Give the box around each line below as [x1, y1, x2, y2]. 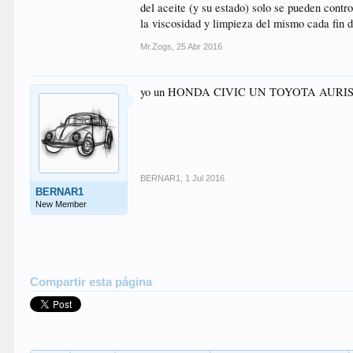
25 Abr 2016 [176, 42, 223, 51]
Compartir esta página [30, 276, 153, 288]
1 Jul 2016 [185, 173, 225, 183]
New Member [35, 199, 87, 209]
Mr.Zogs [140, 42, 173, 51]
